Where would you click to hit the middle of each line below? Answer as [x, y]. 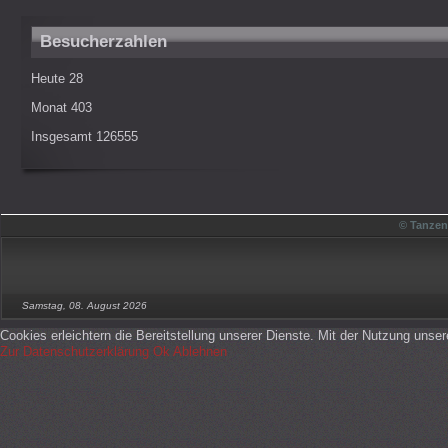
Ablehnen [200, 351]
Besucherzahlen [103, 41]
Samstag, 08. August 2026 [84, 305]
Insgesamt [63, 136]
